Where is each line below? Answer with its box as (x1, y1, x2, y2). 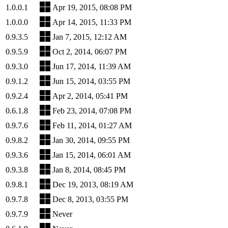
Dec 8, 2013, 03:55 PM (52, 194, 128, 204)
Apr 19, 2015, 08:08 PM (52, 3, 132, 12)
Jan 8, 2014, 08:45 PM (52, 165, 126, 174)
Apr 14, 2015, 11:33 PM (52, 17, 131, 26)
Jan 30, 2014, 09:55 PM (52, 135, 130, 145)
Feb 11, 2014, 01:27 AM (52, 121, 132, 130)
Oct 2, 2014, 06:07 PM (52, 47, 127, 56)
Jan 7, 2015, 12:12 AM (52, 32, 127, 41)
